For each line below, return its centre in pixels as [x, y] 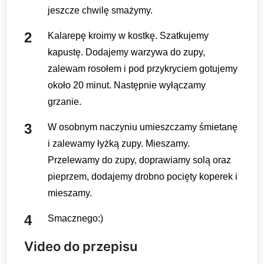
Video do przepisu [81, 247]
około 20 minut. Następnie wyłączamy [127, 85]
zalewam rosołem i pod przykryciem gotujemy [143, 69]
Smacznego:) [75, 219]
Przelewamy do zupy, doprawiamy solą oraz [139, 160]
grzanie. [65, 102]
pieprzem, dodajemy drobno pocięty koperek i [143, 177]
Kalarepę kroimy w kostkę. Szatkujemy [128, 36]
